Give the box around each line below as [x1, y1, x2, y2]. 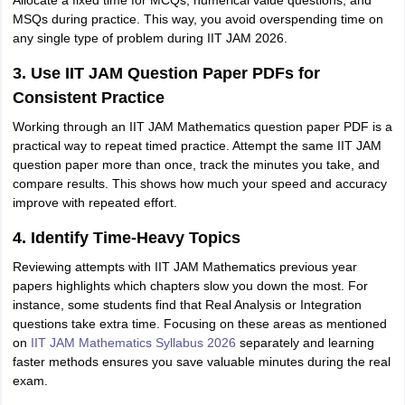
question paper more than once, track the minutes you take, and [12, 157, 380, 172]
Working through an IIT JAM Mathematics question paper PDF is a [12, 119, 392, 134]
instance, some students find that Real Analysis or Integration [12, 297, 362, 312]
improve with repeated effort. [12, 195, 177, 210]
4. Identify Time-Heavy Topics [12, 229, 240, 247]
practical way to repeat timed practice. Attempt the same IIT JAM [12, 138, 381, 153]
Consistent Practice [12, 89, 165, 107]
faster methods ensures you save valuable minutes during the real [12, 354, 391, 369]
